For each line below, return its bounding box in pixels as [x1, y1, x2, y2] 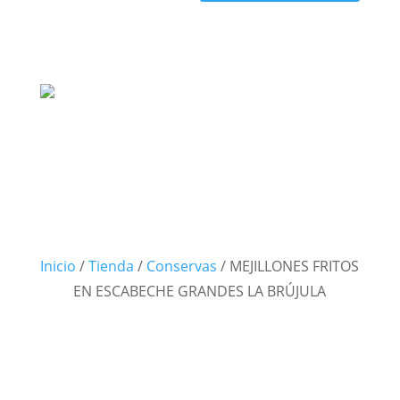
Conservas [146, 256, 218, 276]
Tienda [88, 256, 135, 276]
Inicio [40, 256, 77, 276]
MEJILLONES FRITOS [229, 256, 360, 276]
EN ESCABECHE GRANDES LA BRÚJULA [73, 281, 327, 301]
